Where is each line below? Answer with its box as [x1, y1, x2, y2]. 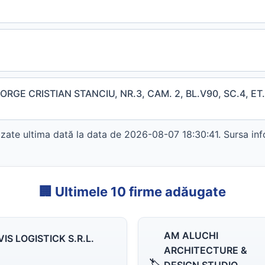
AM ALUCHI [164, 230, 218, 241]
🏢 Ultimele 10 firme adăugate [39, 184, 226, 199]
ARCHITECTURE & [164, 244, 247, 256]
